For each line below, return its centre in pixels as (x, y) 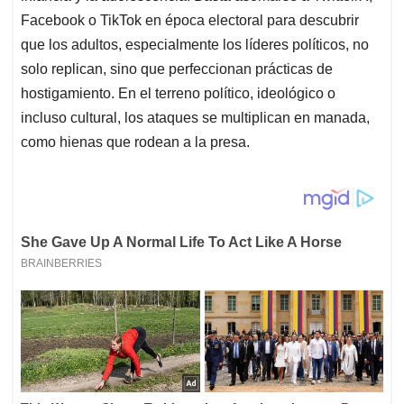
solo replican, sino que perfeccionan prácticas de (177, 69)
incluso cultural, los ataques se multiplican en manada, (195, 118)
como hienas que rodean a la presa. (135, 142)
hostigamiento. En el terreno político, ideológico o (178, 94)
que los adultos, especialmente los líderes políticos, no (195, 45)
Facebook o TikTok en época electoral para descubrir (190, 21)
